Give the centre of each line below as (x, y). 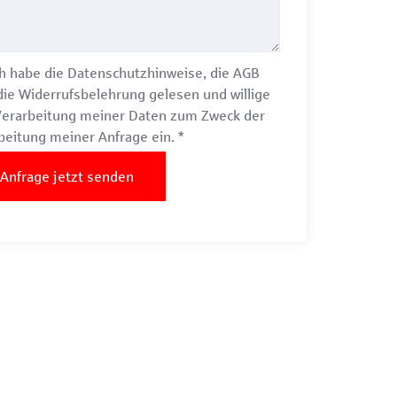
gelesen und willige (208, 94)
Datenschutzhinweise (136, 73)
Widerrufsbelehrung (82, 94)
